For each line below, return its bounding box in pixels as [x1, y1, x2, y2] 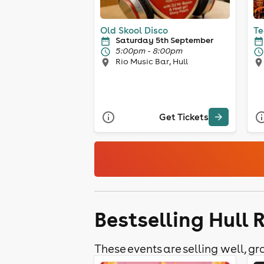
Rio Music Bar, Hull [115, 55, 188, 67]
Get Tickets [159, 111, 209, 123]
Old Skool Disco [100, 24, 168, 36]
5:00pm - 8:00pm [115, 45, 183, 56]
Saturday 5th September [115, 34, 213, 45]
